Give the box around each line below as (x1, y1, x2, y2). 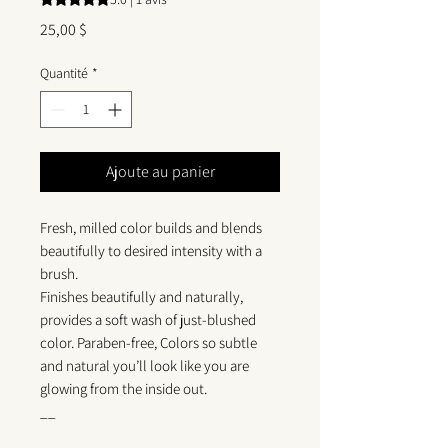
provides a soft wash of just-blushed (40, 310, 256, 330)
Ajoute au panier (105, 161, 215, 183)
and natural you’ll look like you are (40, 356, 249, 376)
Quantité (40, 64, 88, 83)
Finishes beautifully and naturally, (40, 287, 243, 307)
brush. (40, 264, 78, 284)
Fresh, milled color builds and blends (40, 218, 262, 238)
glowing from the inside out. (40, 379, 207, 399)
